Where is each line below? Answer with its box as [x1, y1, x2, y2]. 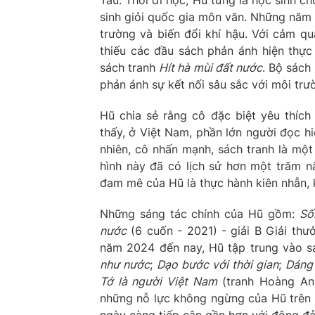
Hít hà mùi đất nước [159, 60, 262, 75]
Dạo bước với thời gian [157, 257, 278, 271]
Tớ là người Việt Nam [100, 274, 217, 288]
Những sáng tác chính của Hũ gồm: [100, 206, 300, 221]
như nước [100, 257, 150, 271]
